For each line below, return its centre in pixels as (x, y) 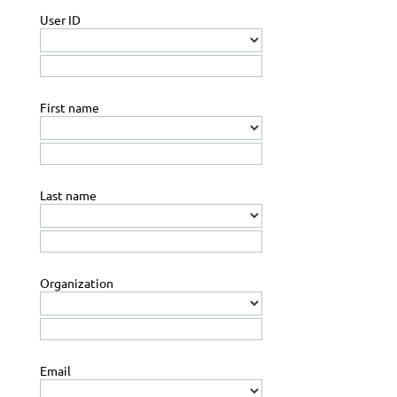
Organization (77, 283)
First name (70, 108)
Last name (68, 195)
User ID (60, 20)
